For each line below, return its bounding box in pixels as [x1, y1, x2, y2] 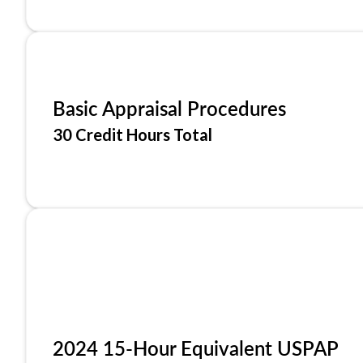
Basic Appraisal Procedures [53, 94, 286, 122]
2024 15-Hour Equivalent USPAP [53, 334, 338, 361]
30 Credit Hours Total [53, 125, 212, 144]
